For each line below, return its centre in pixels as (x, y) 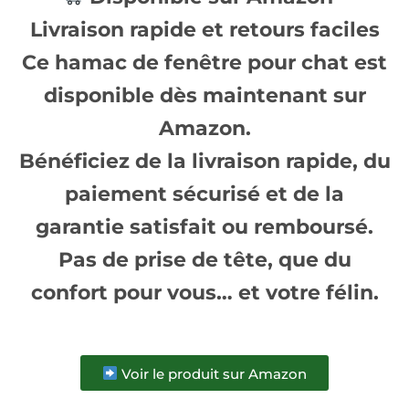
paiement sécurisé (163, 194)
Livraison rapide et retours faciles (204, 29)
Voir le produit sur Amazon (213, 373)
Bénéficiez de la (105, 161)
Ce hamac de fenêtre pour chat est (204, 62)
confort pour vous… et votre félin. (204, 292)
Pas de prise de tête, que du (204, 259)
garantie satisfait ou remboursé (202, 226)
